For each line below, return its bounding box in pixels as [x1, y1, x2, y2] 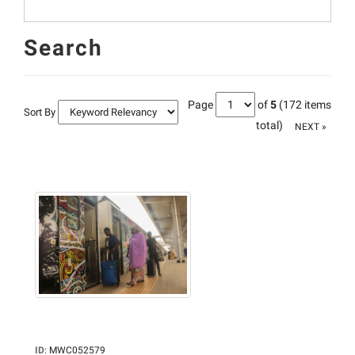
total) [256, 119, 283, 132]
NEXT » [295, 120, 326, 132]
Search [24, 35, 103, 62]
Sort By [24, 106, 58, 119]
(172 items [279, 98, 331, 112]
